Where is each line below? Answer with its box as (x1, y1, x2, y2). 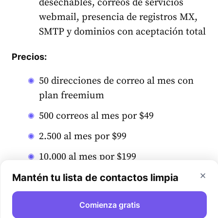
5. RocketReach (12, 197, 86, 209)
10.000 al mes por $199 (39, 150, 136, 163)
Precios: (12, 51, 47, 62)
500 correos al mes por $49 (39, 109, 154, 122)
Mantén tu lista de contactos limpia (12, 172, 179, 183)
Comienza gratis (79, 200, 140, 210)
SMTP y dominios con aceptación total (39, 25, 206, 38)
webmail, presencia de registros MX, (39, 11, 198, 23)
